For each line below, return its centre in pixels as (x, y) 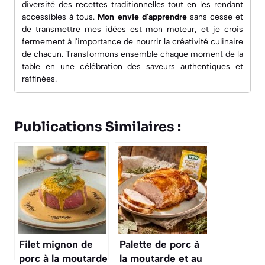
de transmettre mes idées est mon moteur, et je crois (132, 29)
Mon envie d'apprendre (142, 17)
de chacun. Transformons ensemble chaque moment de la (132, 54)
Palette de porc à (159, 244)
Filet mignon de (56, 244)
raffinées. (39, 79)
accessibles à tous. (60, 17)
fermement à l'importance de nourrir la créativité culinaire (132, 41)
